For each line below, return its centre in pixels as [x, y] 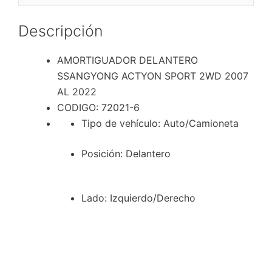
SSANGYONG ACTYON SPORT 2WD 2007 [153, 76]
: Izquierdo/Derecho [150, 198]
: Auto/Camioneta [198, 123]
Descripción [60, 31]
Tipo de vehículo [120, 123]
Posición [101, 153]
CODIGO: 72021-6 [98, 107]
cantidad [130, 35]
